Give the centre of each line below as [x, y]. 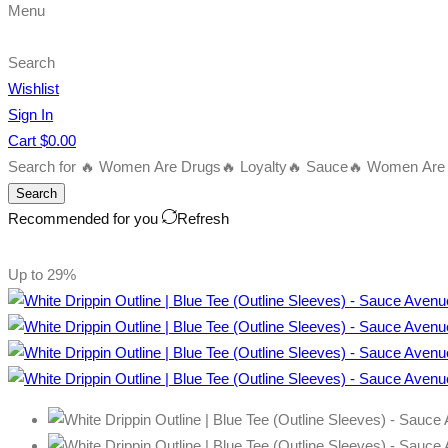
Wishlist [33, 88]
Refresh [203, 218]
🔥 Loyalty [254, 166]
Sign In [30, 114]
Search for [44, 166]
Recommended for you [85, 218]
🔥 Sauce [317, 166]
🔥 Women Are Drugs [150, 166]
